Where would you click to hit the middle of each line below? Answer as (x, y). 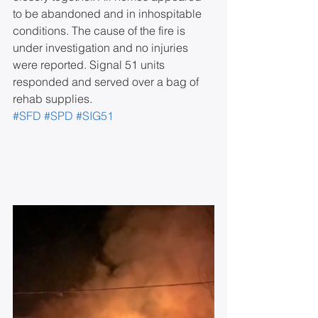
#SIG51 (95, 116)
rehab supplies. (53, 99)
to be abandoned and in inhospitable (109, 13)
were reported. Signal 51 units (90, 65)
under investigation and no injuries (102, 48)
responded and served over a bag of (107, 82)
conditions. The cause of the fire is (100, 31)
